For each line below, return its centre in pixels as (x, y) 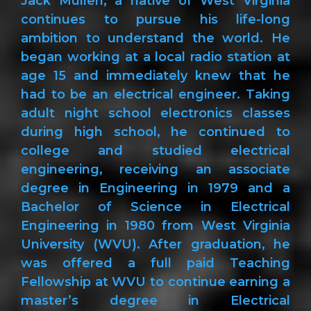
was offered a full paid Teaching (155, 263)
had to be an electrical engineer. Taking (155, 94)
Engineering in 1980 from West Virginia (155, 225)
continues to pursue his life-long (155, 19)
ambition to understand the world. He (155, 38)
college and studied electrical (155, 150)
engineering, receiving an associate (155, 169)
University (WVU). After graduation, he (155, 244)
